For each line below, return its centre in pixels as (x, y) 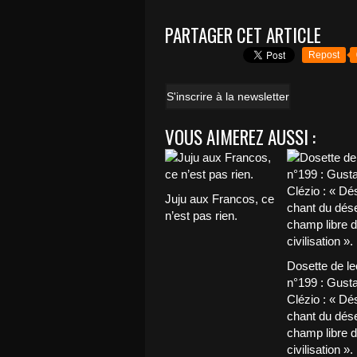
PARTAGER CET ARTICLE (243, 35)
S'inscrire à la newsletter (228, 96)
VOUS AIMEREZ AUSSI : (240, 137)
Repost (324, 55)
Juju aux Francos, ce (220, 199)
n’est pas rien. (201, 216)
